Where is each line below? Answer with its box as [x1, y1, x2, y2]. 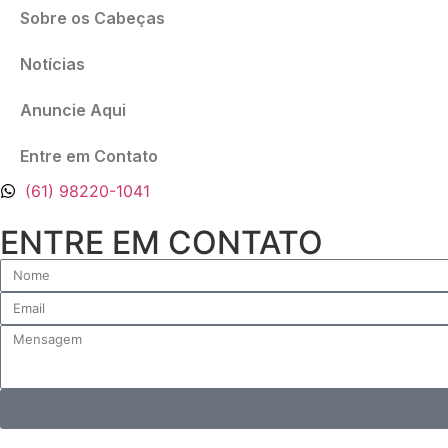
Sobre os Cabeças [20, 7, 165, 28]
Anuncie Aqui [20, 99, 126, 120]
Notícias [20, 53, 85, 74]
